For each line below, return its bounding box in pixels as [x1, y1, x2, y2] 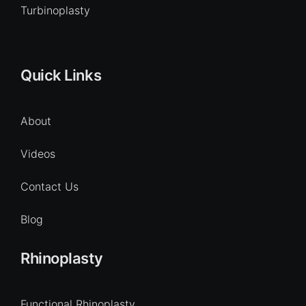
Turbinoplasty [20, 3, 90, 17]
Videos [20, 147, 55, 161]
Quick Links [20, 66, 102, 84]
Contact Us [20, 180, 79, 193]
